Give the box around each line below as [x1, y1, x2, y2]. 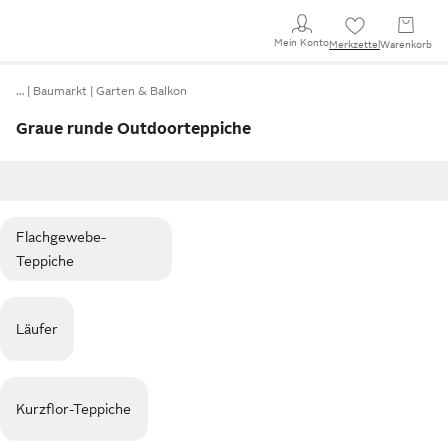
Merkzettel [329, 39, 380, 50]
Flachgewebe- [16, 229, 106, 245]
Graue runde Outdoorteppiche [16, 120, 251, 138]
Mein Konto [274, 36, 329, 48]
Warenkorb [380, 39, 432, 50]
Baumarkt [33, 84, 87, 98]
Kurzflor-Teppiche [16, 401, 132, 417]
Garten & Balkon [96, 84, 187, 98]
